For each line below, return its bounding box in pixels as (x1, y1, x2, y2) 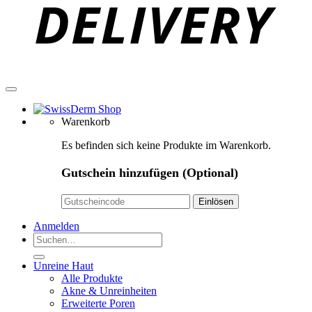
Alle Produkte (61, 272, 123, 285)
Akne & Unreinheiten (61, 285, 157, 297)
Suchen (33, 232, 65, 244)
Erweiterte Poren (61, 297, 135, 310)
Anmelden (33, 220, 79, 233)
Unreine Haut (33, 260, 93, 272)
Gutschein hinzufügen (61, 166, 182, 180)
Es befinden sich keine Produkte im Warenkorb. (61, 139, 271, 152)
